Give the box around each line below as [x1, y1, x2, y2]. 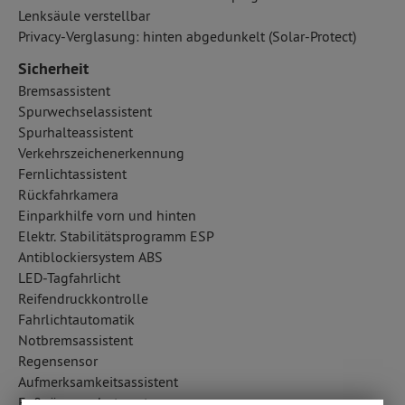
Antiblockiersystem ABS [18, 248, 163, 266]
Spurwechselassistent [18, 102, 152, 120]
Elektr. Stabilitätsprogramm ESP [18, 227, 214, 245]
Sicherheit [18, 58, 89, 79]
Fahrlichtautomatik [18, 310, 135, 328]
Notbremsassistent [18, 331, 133, 349]
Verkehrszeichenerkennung [18, 144, 184, 162]
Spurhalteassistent [18, 123, 133, 141]
